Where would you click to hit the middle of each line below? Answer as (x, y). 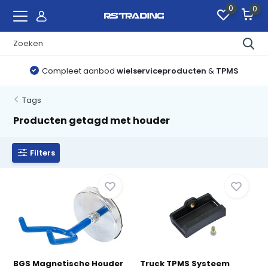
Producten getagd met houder (92, 121)
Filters (43, 153)
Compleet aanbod (79, 71)
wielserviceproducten (161, 71)
